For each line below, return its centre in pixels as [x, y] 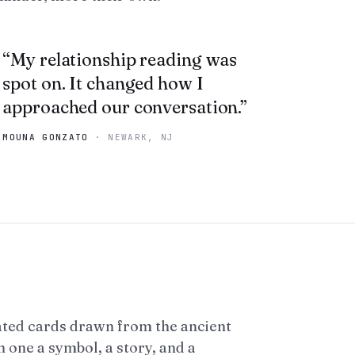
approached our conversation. [122, 107]
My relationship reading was [124, 59]
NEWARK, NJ [141, 137]
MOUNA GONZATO [46, 137]
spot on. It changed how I [103, 83]
